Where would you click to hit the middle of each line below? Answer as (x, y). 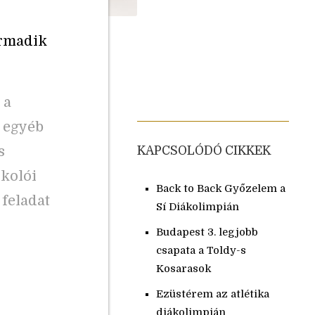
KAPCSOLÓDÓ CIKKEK (204, 150)
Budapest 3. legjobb (207, 232)
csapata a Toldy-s (201, 250)
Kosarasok (183, 269)
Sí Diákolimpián (197, 207)
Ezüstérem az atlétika (212, 294)
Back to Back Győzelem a (220, 188)
